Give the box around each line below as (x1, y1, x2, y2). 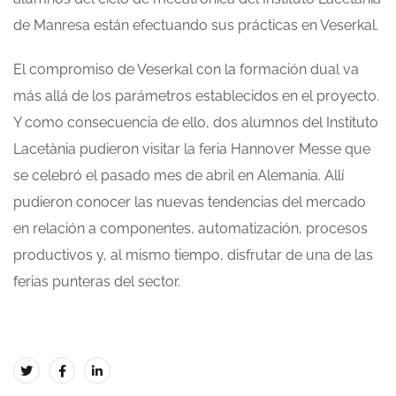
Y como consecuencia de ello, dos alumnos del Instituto (13, 114, 378, 132)
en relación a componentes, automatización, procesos (13, 220, 368, 238)
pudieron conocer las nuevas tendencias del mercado (13, 194, 366, 211)
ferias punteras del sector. (13, 273, 180, 291)
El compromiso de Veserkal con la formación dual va (13, 61, 359, 79)
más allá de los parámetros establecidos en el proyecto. (13, 88, 379, 105)
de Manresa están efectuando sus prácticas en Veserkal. (13, 17, 378, 34)
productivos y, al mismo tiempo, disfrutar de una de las (13, 247, 373, 264)
